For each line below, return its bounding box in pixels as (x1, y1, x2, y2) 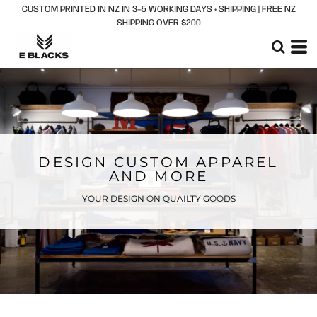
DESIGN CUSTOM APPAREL (38, 153, 279, 171)
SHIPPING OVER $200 (116, 18, 201, 28)
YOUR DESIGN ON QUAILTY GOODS (81, 192, 236, 204)
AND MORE (108, 167, 209, 185)
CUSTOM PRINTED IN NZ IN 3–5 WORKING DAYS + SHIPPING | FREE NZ (21, 5, 296, 14)
